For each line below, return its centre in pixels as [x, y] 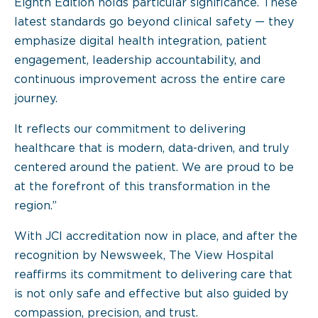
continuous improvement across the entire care [150, 80]
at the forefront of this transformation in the [142, 187]
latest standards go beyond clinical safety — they [154, 22]
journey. [36, 99]
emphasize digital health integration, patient [141, 42]
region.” [35, 206]
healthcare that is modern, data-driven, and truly [152, 149]
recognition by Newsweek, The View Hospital [144, 256]
